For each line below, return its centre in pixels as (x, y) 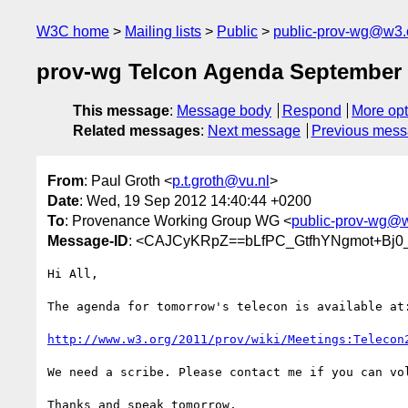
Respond (311, 111)
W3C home (73, 31)
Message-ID (88, 240)
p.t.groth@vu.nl (221, 180)
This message (121, 111)
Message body (224, 111)
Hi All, (73, 273)
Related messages (137, 131)
